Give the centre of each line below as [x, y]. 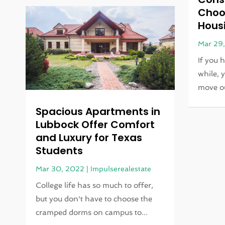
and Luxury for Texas [89, 137]
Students [60, 150]
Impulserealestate [121, 168]
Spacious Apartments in [98, 111]
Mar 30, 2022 [60, 168]
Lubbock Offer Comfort [95, 124]
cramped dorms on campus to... [92, 212]
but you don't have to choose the [94, 199]
